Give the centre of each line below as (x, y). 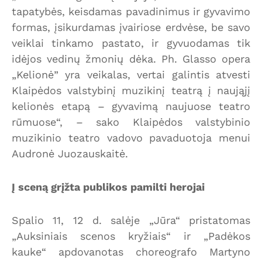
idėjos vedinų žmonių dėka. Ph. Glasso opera (131, 58)
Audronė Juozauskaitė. (70, 153)
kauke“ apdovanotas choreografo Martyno (131, 251)
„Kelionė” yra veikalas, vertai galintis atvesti (131, 74)
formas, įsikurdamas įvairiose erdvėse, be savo (131, 27)
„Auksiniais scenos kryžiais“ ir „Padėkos (131, 236)
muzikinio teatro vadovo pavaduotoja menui (131, 137)
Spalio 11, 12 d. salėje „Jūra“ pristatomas (131, 220)
